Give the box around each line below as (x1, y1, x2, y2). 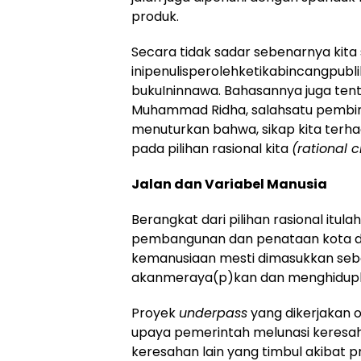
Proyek (131, 304, 179, 323)
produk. (131, 7, 179, 27)
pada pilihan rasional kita (131, 139, 292, 159)
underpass (179, 304, 247, 323)
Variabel (202, 175, 264, 194)
